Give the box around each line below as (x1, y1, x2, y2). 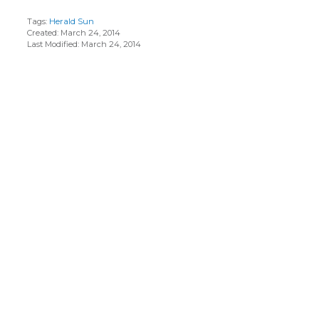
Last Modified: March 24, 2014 (27, 39, 141, 49)
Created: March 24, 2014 (27, 28, 120, 38)
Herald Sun (49, 16, 94, 26)
